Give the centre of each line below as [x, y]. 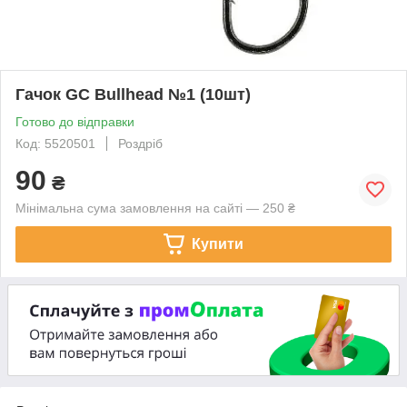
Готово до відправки [75, 121]
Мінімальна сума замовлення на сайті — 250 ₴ [155, 208]
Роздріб [140, 143]
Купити [217, 243]
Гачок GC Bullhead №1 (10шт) [133, 94]
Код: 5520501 [55, 143]
